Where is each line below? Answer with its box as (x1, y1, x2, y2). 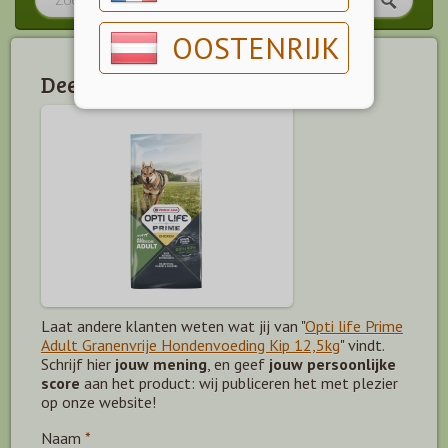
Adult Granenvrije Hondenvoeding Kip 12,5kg (41, 335, 340, 355)
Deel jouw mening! (41, 69, 229, 99)
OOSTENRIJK (172, 28, 340, 67)
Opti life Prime (305, 316, 403, 336)
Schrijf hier (41, 354, 115, 374)
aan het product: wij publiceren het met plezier (80, 373, 398, 393)
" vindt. (340, 335, 384, 355)
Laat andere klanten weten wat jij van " (41, 316, 305, 336)
